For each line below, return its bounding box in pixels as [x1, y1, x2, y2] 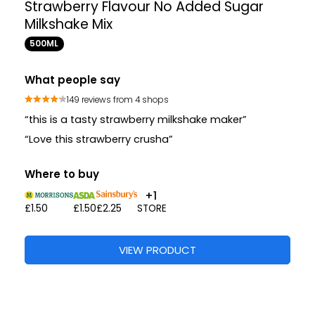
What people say [25, 72, 120, 88]
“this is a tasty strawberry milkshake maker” [25, 112, 247, 127]
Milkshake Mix [25, 15, 112, 34]
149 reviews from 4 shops [67, 94, 169, 105]
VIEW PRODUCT [119, 243, 196, 258]
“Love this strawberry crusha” [25, 132, 173, 147]
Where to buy [25, 167, 99, 182]
